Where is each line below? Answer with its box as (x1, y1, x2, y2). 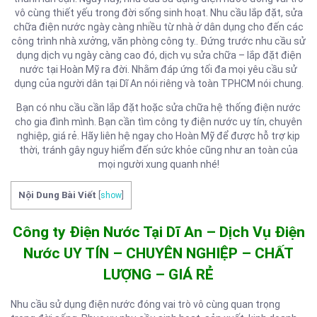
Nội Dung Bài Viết (18, 189, 96, 200)
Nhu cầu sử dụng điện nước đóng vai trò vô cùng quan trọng (11, 299, 280, 311)
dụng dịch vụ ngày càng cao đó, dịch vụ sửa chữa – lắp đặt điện (16, 49, 301, 61)
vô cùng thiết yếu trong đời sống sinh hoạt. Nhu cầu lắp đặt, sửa (14, 6, 303, 18)
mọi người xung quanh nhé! (98, 158, 219, 170)
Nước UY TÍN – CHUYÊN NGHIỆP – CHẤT (23, 244, 294, 262)
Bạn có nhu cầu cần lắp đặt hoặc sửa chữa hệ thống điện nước (16, 101, 301, 113)
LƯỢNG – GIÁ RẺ (103, 265, 214, 283)
